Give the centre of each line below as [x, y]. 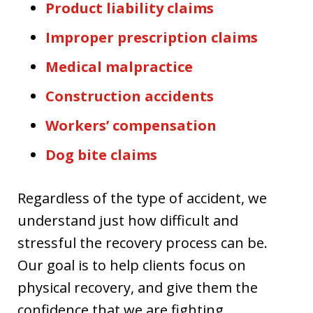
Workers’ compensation [131, 125]
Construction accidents [130, 96]
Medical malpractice [119, 67]
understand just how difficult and [128, 220]
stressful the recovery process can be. [143, 243]
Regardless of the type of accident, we [142, 198]
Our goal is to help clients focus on [132, 265]
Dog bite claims [101, 155]
